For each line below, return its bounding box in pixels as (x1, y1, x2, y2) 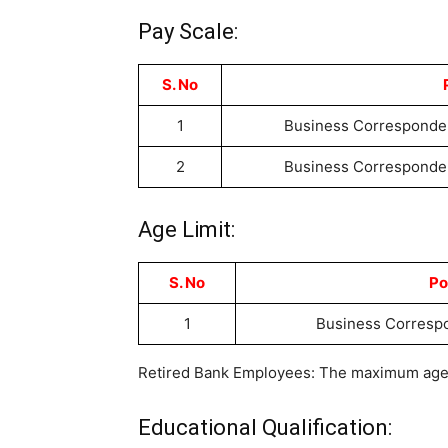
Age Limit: (138, 217, 235, 242)
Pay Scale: (138, 19, 238, 44)
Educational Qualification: (138, 415, 392, 440)
